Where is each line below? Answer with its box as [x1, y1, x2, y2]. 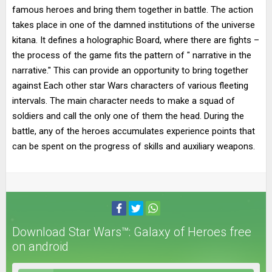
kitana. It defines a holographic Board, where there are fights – [12, 35, 259, 46]
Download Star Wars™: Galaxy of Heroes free [12, 225, 251, 239]
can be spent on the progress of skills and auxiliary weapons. [12, 141, 255, 152]
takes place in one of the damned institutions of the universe [12, 19, 255, 30]
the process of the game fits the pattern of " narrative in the [12, 50, 251, 61]
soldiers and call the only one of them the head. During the [12, 110, 244, 121]
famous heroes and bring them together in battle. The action [12, 4, 253, 15]
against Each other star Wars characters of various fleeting [12, 80, 248, 91]
